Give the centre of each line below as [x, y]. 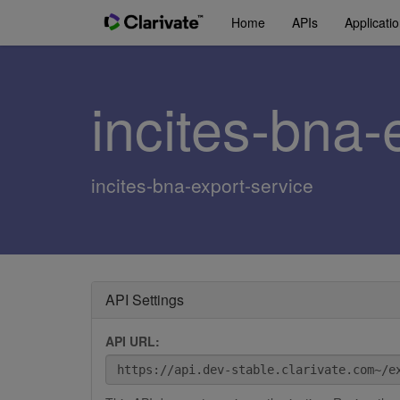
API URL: [133, 341]
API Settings [145, 300]
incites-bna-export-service [202, 185]
